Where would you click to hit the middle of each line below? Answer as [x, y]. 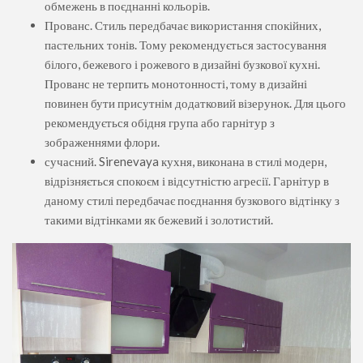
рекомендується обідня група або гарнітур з [160, 122]
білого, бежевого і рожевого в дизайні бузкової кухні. [182, 64]
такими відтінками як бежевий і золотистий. [159, 219]
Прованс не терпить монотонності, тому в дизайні [176, 83]
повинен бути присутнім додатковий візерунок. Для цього [195, 102]
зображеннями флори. [102, 141]
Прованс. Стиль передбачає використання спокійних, [183, 25]
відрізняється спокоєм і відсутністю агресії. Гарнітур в [187, 180]
